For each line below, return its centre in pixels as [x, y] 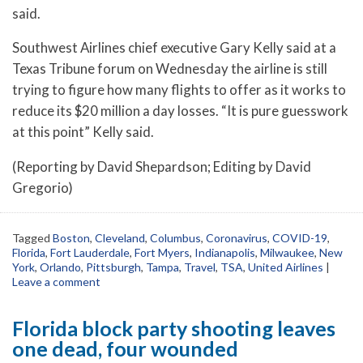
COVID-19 [300, 238]
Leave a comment [56, 282]
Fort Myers [162, 253]
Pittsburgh [113, 267]
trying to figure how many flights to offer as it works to [179, 90]
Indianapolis [225, 253]
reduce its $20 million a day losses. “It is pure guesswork [180, 111]
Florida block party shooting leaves [174, 329]
